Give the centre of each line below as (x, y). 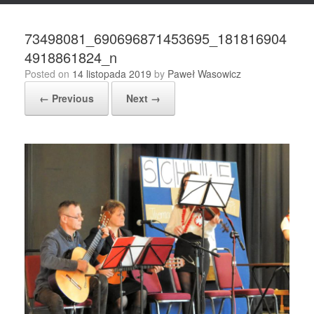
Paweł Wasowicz (204, 74)
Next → (143, 98)
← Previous (67, 98)
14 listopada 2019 (112, 74)
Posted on (52, 74)
